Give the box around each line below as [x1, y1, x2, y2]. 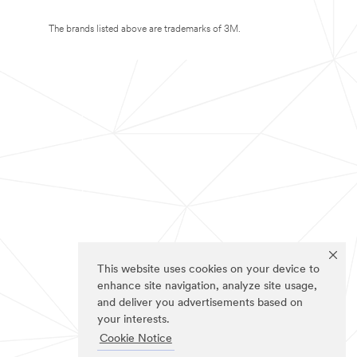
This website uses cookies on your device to [97, 264, 320, 277]
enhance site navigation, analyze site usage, [97, 280, 317, 293]
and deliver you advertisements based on [97, 297, 303, 310]
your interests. [97, 314, 170, 327]
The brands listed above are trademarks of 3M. [49, 25, 241, 34]
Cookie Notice [99, 333, 172, 346]
